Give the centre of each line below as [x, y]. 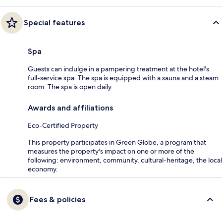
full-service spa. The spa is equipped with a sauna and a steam [123, 78]
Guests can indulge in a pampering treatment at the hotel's [118, 69]
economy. [43, 169]
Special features [54, 22]
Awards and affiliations [70, 108]
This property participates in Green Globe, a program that [117, 142]
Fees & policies [57, 199]
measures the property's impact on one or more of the [111, 151]
